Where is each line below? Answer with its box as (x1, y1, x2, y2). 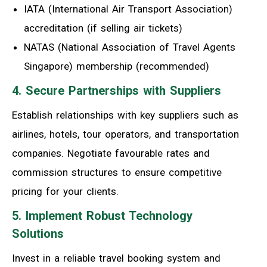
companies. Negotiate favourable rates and (12, 147, 210, 160)
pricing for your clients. (12, 185, 119, 198)
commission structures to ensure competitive (12, 166, 222, 179)
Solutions (12, 226, 64, 241)
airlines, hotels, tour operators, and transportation (12, 128, 239, 141)
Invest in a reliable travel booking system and (12, 252, 221, 265)
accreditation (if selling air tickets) (24, 22, 182, 35)
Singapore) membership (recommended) (24, 60, 209, 73)
